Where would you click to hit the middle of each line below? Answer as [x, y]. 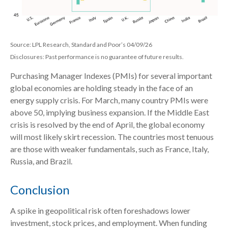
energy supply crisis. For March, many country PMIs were [109, 100]
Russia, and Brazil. [41, 161]
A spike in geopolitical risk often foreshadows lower [100, 211]
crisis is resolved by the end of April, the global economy [107, 125]
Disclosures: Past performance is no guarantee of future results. [97, 57]
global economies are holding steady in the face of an [102, 88]
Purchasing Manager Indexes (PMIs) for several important [111, 76]
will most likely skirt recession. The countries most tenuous [112, 137]
